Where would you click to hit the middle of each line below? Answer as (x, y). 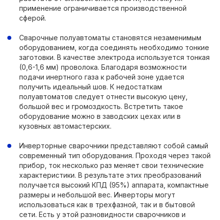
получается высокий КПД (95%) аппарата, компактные (114, 185)
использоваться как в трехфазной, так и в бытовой (107, 205)
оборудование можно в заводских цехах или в (100, 116)
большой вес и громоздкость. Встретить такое (101, 106)
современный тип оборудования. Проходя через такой (115, 155)
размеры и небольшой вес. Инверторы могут (97, 195)
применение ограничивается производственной (103, 8)
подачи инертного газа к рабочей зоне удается (102, 77)
